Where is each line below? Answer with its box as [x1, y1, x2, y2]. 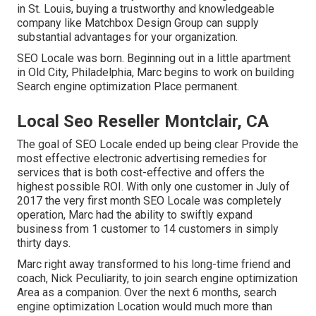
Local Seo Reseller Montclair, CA [17, 111, 269, 132]
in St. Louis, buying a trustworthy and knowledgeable [17, 2, 274, 16]
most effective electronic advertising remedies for [17, 152, 267, 166]
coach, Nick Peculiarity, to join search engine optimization [17, 272, 298, 286]
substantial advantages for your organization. [17, 30, 238, 44]
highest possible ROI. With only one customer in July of [17, 180, 290, 194]
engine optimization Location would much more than [17, 300, 272, 314]
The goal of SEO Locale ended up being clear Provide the [17, 138, 298, 152]
